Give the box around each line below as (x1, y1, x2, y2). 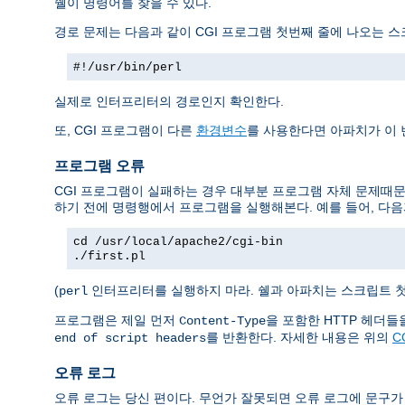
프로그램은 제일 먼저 (54, 312, 179, 327)
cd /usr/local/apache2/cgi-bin (73, 234, 283, 249)
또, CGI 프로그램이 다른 (54, 123, 196, 138)
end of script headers (54, 330, 206, 345)
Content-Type (179, 313, 266, 328)
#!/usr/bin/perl (73, 61, 182, 75)
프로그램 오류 (54, 158, 145, 174)
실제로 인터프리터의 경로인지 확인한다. (54, 94, 284, 109)
